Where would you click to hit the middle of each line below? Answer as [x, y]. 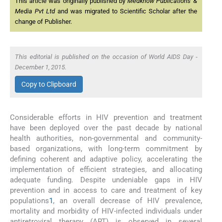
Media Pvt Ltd [35, 11]
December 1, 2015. [41, 67]
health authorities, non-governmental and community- [106, 138]
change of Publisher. [43, 22]
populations [29, 200]
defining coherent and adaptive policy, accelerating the [106, 159]
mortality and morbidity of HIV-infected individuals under [106, 211]
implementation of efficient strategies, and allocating [106, 169]
